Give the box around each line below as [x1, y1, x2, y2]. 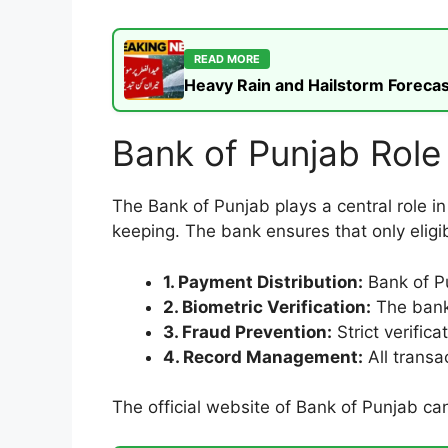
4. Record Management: [163, 346, 363, 367]
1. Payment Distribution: [163, 271, 363, 292]
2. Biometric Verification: [163, 296, 371, 317]
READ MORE [194, 52, 260, 67]
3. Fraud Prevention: [163, 321, 332, 342]
